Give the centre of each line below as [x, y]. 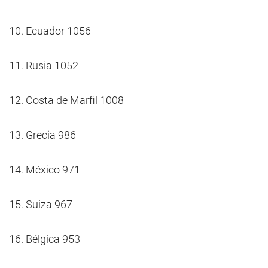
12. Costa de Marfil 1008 [66, 100]
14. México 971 [45, 170]
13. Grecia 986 [42, 135]
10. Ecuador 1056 [50, 31]
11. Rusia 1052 [44, 66]
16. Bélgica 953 [45, 239]
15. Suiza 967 [41, 204]
